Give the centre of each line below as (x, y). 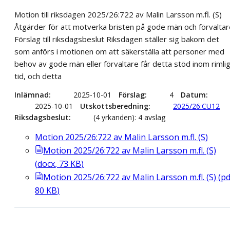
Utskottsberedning (114, 106)
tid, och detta (38, 76)
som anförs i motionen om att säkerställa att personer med (119, 51)
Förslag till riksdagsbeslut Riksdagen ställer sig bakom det (117, 39)
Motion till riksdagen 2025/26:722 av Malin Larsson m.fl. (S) (118, 14)
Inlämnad (32, 94)
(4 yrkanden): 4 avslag (129, 117)
